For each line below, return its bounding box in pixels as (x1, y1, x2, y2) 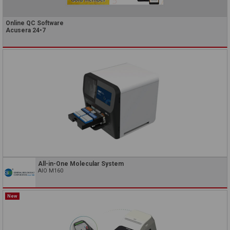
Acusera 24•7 (6, 27, 46, 34)
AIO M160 (38, 167, 63, 175)
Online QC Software (6, 20, 64, 27)
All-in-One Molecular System (38, 160, 124, 168)
